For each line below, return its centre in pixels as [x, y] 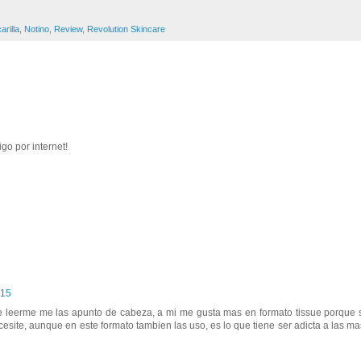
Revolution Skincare [126, 29]
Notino [37, 29]
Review [68, 29]
